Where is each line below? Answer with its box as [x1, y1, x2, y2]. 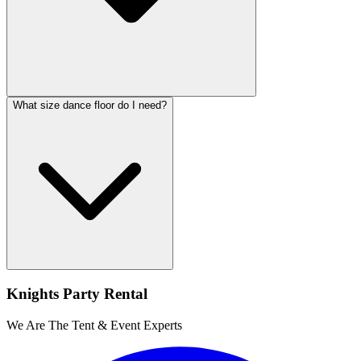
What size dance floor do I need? [13, 99, 167, 112]
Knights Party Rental [6, 285, 147, 303]
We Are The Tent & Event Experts [6, 317, 182, 332]
